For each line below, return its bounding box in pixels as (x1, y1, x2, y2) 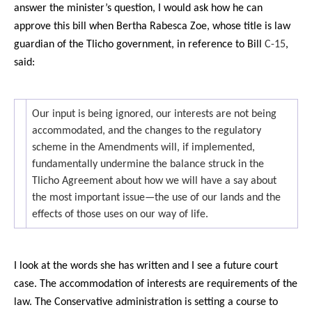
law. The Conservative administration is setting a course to (14, 297, 278, 309)
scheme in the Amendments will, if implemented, (32, 142, 255, 154)
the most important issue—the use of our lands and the (32, 192, 281, 204)
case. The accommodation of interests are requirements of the (14, 279, 297, 290)
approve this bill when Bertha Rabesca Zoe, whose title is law (14, 21, 290, 33)
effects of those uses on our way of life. (32, 209, 208, 221)
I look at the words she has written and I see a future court (14, 260, 278, 272)
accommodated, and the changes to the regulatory (32, 125, 261, 137)
